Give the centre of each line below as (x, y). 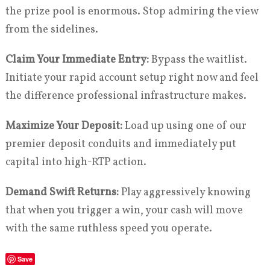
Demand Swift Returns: (62, 192)
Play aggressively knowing (184, 192)
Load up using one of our (184, 126)
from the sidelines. (52, 30)
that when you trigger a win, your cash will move (124, 210)
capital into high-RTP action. (76, 162)
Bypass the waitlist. (198, 60)
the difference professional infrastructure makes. (126, 96)
